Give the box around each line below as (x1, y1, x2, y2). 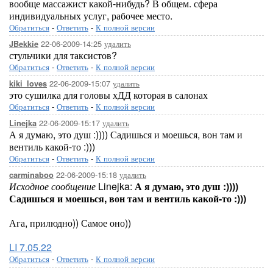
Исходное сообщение (9, 179, 98, 193)
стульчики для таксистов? (9, 48, 117, 62)
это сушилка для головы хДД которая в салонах (9, 88, 208, 102)
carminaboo (9, 169, 54, 180)
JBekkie (9, 38, 38, 49)
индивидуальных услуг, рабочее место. (9, 9, 172, 23)
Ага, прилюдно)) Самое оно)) (9, 216, 131, 230)
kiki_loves (9, 78, 47, 89)
